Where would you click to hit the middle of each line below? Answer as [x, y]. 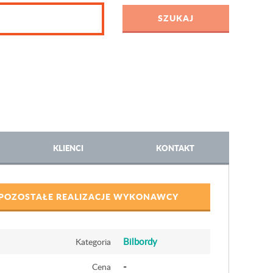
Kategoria [93, 242]
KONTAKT [175, 148]
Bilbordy [140, 241]
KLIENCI [68, 148]
